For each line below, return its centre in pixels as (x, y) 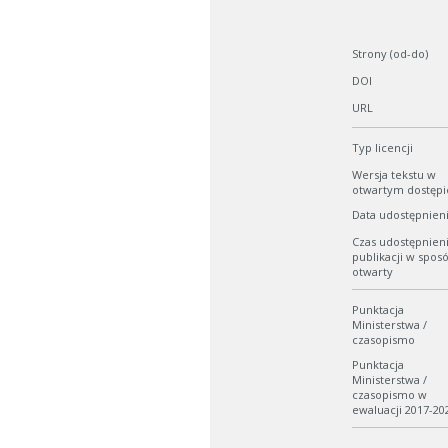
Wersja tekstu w (394, 174)
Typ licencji (382, 147)
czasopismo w (389, 394)
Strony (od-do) (390, 53)
